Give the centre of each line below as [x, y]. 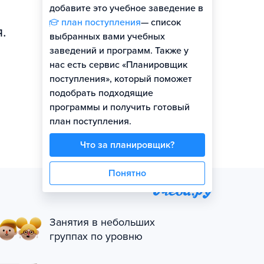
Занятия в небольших [102, 222]
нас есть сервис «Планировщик [118, 65]
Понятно [127, 173]
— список [161, 22]
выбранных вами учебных [107, 37]
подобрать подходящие [101, 93]
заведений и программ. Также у [119, 51]
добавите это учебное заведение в [126, 8]
